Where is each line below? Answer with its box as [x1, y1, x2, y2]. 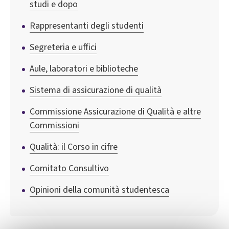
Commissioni [30, 119, 79, 132]
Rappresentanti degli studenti [30, 19, 144, 32]
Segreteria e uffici [30, 40, 97, 54]
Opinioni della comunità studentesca [30, 183, 169, 196]
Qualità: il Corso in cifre [30, 140, 118, 153]
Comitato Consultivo [30, 162, 109, 175]
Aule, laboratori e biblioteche [30, 62, 138, 75]
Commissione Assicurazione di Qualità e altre [30, 105, 201, 118]
